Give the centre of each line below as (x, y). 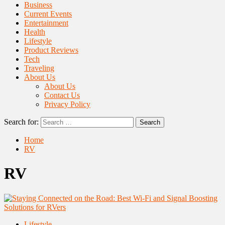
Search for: (21, 122)
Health (35, 32)
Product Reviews (51, 50)
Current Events (48, 14)
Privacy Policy (67, 104)
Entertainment (46, 23)
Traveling (39, 68)
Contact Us (62, 95)
